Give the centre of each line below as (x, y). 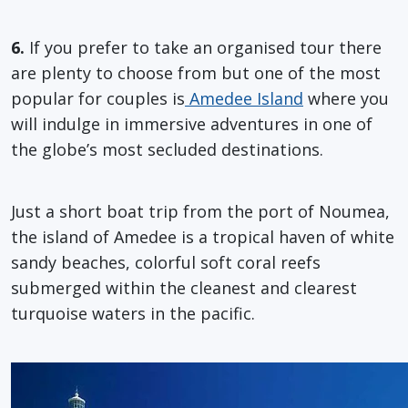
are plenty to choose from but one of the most (196, 72)
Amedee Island (244, 98)
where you (346, 98)
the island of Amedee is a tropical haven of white (203, 236)
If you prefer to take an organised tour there (203, 47)
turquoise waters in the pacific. (133, 313)
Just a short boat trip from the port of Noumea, (200, 211)
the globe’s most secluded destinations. (167, 149)
